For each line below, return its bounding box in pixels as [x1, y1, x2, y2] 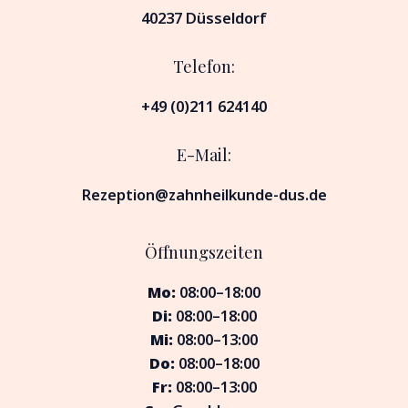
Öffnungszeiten [145, 240, 263, 264]
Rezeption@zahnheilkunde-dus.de [81, 184, 327, 206]
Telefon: [173, 54, 235, 77]
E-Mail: [177, 143, 231, 167]
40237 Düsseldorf [141, 6, 267, 28]
